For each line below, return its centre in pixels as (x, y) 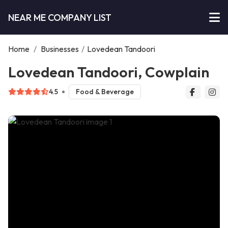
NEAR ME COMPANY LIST (60, 17)
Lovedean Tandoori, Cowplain (109, 72)
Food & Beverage (105, 92)
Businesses (60, 49)
